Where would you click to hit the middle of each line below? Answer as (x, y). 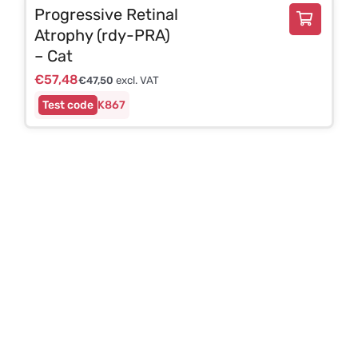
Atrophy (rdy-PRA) (102, 35)
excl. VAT (136, 80)
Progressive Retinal (106, 14)
